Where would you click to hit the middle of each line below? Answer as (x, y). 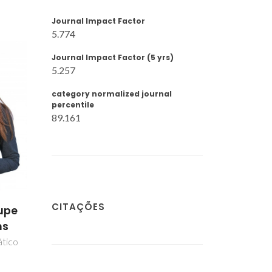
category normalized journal (112, 94)
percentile (73, 105)
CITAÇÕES (78, 206)
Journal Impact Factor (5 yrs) (113, 57)
